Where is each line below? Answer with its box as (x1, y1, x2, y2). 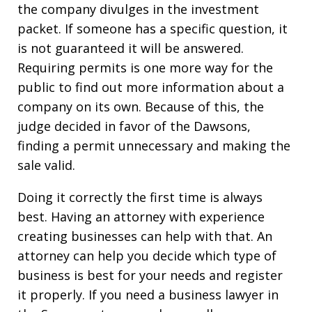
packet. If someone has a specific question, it (17, 19, 288, 37)
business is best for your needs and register (17, 266, 283, 283)
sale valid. (17, 156, 75, 173)
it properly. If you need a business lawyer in (17, 286, 279, 303)
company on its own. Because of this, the (17, 97, 264, 115)
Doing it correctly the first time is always (17, 188, 263, 205)
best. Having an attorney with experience (17, 208, 265, 225)
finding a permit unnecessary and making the (17, 136, 290, 154)
